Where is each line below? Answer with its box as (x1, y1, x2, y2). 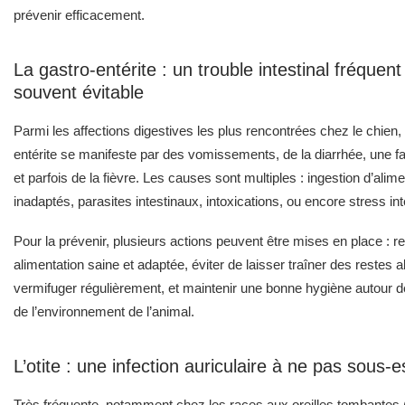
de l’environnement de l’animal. (14, 303, 194, 319)
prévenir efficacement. (14, 6, 145, 23)
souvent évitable (14, 81, 144, 102)
